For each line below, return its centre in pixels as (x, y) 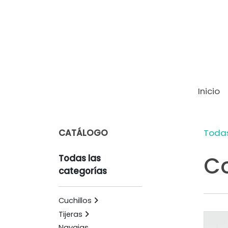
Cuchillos (75, 201)
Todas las (79, 158)
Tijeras (70, 214)
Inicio (209, 91)
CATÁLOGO (83, 133)
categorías (82, 171)
